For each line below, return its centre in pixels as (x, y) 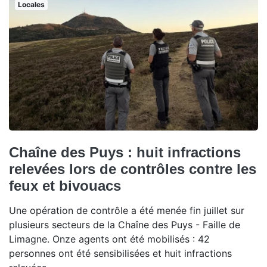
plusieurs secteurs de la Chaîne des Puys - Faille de (125, 224)
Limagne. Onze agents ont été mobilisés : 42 (109, 239)
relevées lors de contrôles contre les (133, 169)
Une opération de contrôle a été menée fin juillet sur (127, 210)
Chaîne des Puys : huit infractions (125, 152)
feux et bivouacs (65, 185)
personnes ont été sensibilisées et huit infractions (120, 253)
